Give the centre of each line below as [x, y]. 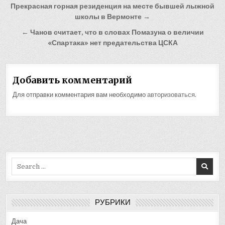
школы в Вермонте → [113, 17]
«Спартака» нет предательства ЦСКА [113, 43]
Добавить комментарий [73, 80]
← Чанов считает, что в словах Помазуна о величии [113, 33]
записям [34, 36]
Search [23, 162]
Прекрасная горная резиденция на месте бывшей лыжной [113, 7]
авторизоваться [171, 95]
